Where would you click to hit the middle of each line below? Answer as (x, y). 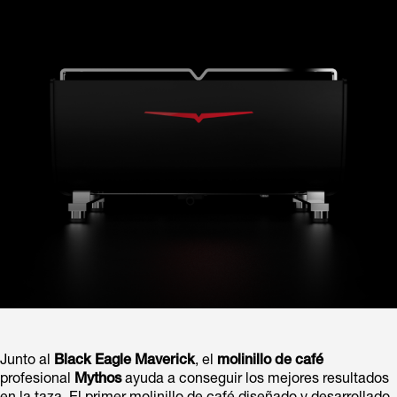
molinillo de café (270, 361)
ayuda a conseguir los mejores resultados (255, 380)
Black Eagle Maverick (125, 361)
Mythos (98, 380)
